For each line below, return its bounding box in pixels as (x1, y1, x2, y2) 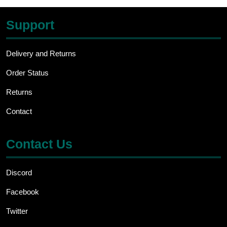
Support (6, 18, 54, 32)
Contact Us (6, 137, 72, 152)
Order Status (6, 68, 49, 78)
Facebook (6, 187, 39, 197)
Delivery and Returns (6, 49, 76, 58)
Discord (6, 168, 32, 177)
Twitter (6, 207, 28, 216)
